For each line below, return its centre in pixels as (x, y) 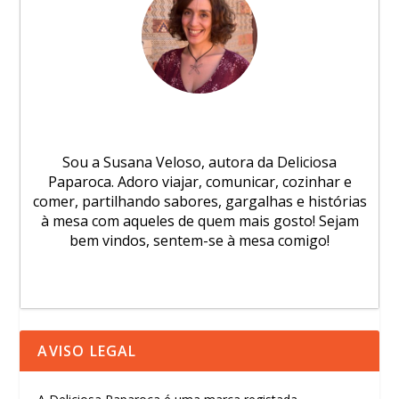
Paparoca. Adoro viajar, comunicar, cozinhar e (199, 181)
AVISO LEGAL (87, 350)
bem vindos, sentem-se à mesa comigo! (199, 240)
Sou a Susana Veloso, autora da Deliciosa (199, 162)
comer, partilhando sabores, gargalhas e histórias (199, 201)
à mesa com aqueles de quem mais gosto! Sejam (199, 220)
